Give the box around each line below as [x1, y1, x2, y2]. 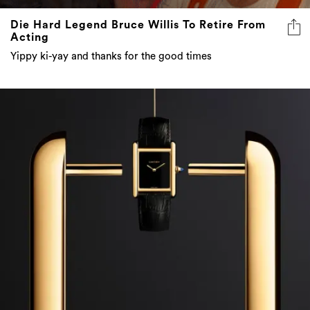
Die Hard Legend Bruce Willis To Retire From [10, 19, 266, 31]
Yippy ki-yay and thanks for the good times [10, 51, 212, 62]
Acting [10, 32, 49, 44]
